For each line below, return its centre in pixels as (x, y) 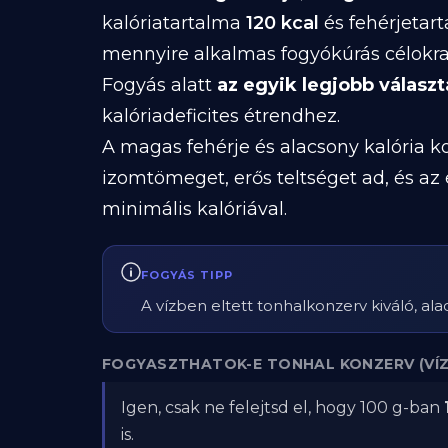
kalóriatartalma (174, 23)
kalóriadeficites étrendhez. (221, 116)
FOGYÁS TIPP (187, 275)
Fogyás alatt (159, 85)
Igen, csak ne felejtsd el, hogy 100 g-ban (282, 407)
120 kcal (282, 23)
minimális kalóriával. (194, 209)
